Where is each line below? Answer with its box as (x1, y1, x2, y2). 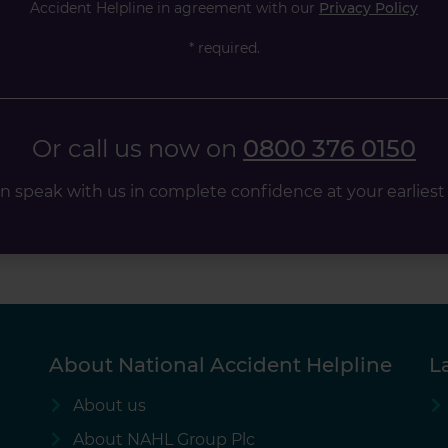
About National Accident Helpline (49, 353, 392, 378)
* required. (188, 39, 260, 58)
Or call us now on (32, 134, 243, 164)
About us (72, 396, 146, 416)
